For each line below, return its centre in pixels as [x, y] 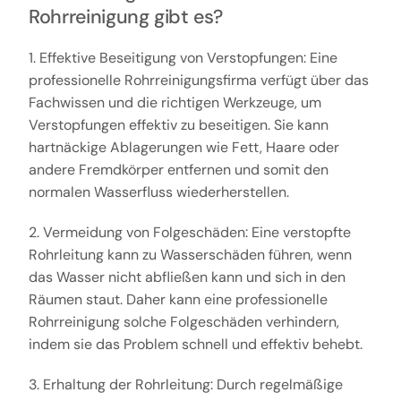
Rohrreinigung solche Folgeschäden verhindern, [183, 322]
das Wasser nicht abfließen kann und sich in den [187, 277]
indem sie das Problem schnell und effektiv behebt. [195, 345]
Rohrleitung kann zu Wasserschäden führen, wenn [190, 255]
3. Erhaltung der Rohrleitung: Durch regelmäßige [185, 385]
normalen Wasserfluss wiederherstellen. [158, 192]
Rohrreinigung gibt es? [125, 17]
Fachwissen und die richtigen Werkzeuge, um [175, 103]
